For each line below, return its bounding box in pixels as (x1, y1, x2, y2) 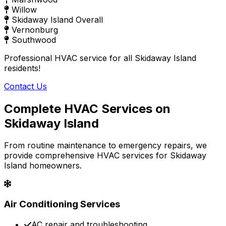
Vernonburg (12, 24, 58, 35)
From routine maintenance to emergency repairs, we (4, 140, 207, 151)
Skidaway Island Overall (12, 14, 103, 25)
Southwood (12, 34, 56, 45)
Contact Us (4, 81, 47, 91)
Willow (12, 4, 37, 15)
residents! (4, 63, 40, 73)
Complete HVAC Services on (4, 101, 171, 116)
